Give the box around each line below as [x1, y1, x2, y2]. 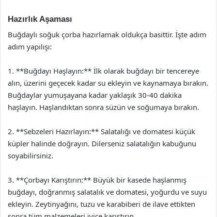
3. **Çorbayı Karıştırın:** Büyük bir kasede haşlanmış [8, 175, 186, 185]
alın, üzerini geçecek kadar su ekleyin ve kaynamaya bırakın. [8, 78, 208, 88]
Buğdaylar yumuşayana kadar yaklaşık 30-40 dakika [8, 90, 182, 100]
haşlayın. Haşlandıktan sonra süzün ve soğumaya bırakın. [8, 102, 199, 112]
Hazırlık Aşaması [8, 14, 72, 24]
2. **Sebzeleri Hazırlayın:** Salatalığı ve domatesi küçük [8, 126, 195, 136]
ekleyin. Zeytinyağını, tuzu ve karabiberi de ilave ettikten [8, 199, 195, 209]
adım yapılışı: [8, 42, 52, 51]
